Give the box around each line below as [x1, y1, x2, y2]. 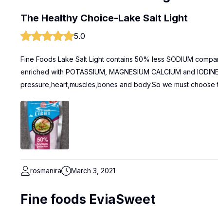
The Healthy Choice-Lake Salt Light [20, 12, 188, 24]
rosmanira [30, 166, 61, 175]
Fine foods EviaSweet [20, 192, 155, 207]
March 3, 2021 [71, 166, 115, 175]
